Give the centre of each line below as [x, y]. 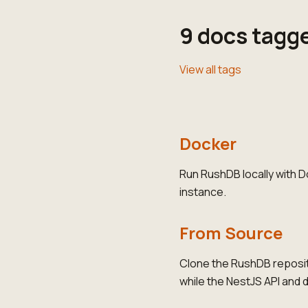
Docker [208, 143]
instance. [203, 192]
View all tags [211, 69]
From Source [231, 233]
